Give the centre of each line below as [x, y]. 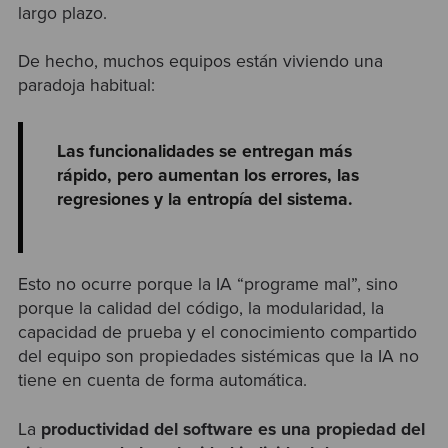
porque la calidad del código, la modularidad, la [200, 309]
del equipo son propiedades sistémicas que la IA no [218, 357]
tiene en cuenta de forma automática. [162, 381]
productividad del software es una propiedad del [232, 429]
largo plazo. [62, 13]
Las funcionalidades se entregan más [205, 151]
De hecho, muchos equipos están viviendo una [200, 61]
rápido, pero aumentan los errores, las [208, 175]
